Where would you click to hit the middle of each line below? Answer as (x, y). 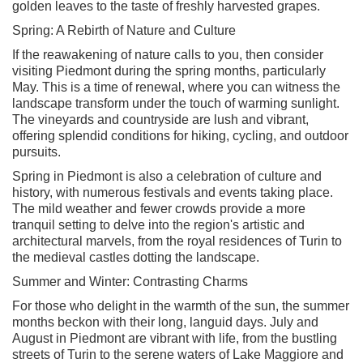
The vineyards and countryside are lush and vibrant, (160, 119)
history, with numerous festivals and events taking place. (173, 192)
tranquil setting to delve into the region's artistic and (158, 224)
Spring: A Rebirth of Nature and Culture (124, 30)
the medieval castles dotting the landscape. (136, 257)
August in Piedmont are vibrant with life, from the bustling (175, 338)
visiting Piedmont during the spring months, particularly (169, 70)
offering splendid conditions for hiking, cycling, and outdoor (180, 135)
